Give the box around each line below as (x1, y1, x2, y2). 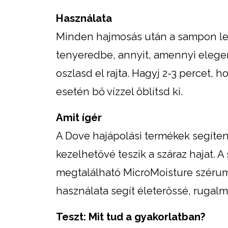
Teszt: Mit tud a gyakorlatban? (56, 210, 206, 223)
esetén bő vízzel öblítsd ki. (56, 85, 183, 98)
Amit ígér (56, 111, 102, 124)
